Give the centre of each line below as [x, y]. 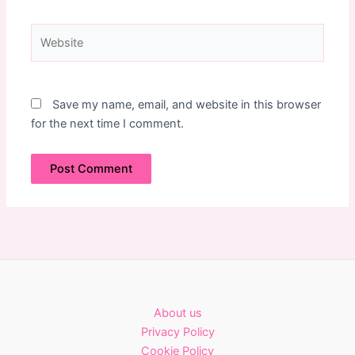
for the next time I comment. [108, 124]
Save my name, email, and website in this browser [187, 105]
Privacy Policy [177, 332]
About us [177, 313]
